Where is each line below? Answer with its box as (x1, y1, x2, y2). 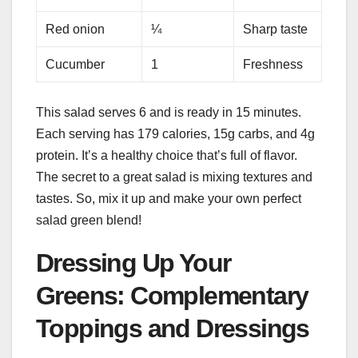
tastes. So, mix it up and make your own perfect (36, 192, 301, 206)
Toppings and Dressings (36, 314, 309, 344)
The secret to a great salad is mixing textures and (36, 170, 312, 185)
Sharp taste (243, 22, 308, 37)
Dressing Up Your (36, 249, 231, 278)
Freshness (243, 58, 304, 72)
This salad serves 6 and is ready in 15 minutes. (36, 105, 301, 120)
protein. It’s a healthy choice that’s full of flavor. (36, 149, 297, 163)
